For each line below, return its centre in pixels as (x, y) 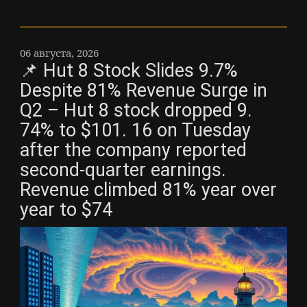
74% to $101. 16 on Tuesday (135, 130)
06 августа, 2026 (59, 52)
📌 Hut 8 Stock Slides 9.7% (129, 70)
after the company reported (133, 150)
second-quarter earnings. (123, 170)
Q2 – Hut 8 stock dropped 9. (136, 110)
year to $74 (66, 209)
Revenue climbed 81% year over (148, 189)
